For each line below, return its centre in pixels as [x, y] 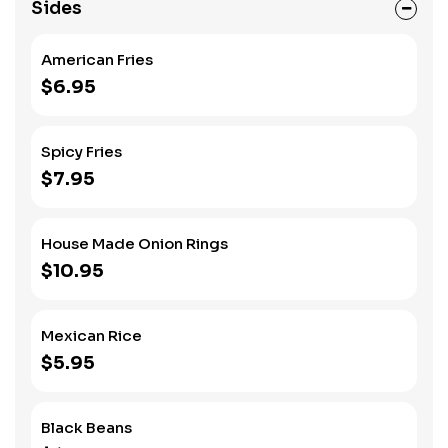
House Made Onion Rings [134, 243]
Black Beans [86, 427]
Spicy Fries [81, 151]
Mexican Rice [91, 335]
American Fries [97, 59]
